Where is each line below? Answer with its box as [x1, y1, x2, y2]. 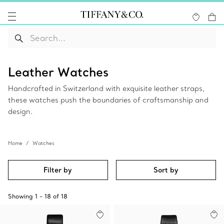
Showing [8, 192, 33, 200]
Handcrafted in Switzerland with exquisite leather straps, [8, 84, 204, 93]
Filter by [43, 165, 72, 174]
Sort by [153, 165, 179, 174]
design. [8, 107, 32, 116]
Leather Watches [8, 64, 108, 79]
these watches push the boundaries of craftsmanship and [8, 95, 208, 104]
